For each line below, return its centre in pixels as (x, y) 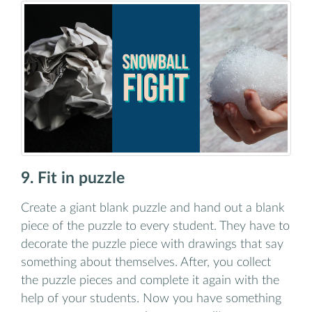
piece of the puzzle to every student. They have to (155, 226)
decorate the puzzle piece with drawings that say (152, 244)
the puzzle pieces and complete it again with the (150, 281)
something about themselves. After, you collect (146, 263)
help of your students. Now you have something (151, 299)
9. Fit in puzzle (73, 178)
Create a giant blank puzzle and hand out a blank (153, 208)
